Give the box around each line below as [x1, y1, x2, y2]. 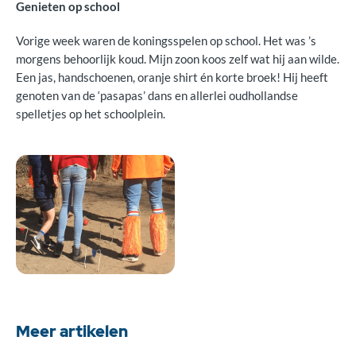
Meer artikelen [16, 321, 128, 342]
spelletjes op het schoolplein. [16, 106, 165, 121]
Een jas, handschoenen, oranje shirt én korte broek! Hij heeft [16, 70, 328, 84]
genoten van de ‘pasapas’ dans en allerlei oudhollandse [16, 88, 298, 103]
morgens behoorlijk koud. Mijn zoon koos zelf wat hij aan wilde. [16, 52, 339, 66]
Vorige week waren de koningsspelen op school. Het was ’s [16, 33, 316, 48]
